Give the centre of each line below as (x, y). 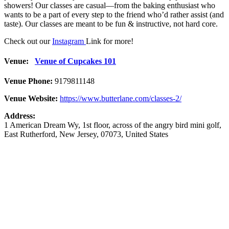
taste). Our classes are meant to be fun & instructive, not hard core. (111, 24)
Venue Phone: (28, 81)
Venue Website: (31, 99)
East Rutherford (30, 134)
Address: (20, 116)
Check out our (28, 41)
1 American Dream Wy (41, 125)
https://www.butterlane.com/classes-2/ (121, 99)
